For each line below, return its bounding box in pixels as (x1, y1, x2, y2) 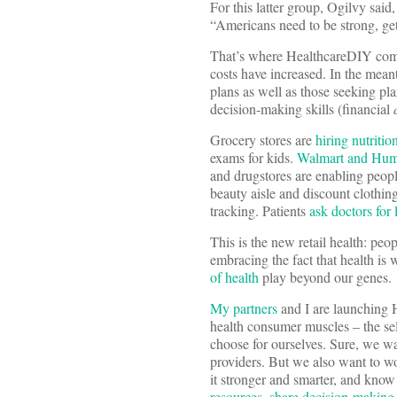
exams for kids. (210, 148, 297, 167)
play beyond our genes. (259, 268, 392, 287)
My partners (210, 299, 277, 318)
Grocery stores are (210, 130, 315, 150)
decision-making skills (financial (210, 99, 393, 119)
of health (210, 268, 259, 287)
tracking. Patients (210, 201, 309, 221)
